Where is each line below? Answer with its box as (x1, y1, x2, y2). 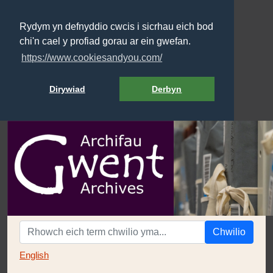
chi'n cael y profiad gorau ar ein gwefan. (19, 36, 191, 46)
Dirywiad (49, 84, 85, 94)
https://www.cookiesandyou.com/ (21, 52, 163, 63)
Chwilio (213, 226, 246, 237)
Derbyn (152, 84, 182, 94)
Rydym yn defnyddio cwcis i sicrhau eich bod (19, 21, 213, 32)
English (19, 249, 49, 260)
